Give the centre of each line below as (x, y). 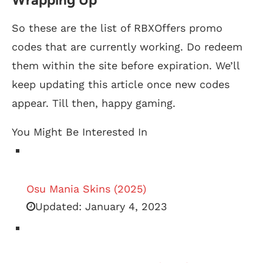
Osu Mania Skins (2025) (86, 189)
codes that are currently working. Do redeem (127, 46)
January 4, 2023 (124, 207)
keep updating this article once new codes (121, 84)
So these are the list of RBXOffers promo (117, 28)
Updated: (58, 207)
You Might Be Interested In (80, 131)
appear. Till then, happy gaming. (94, 103)
